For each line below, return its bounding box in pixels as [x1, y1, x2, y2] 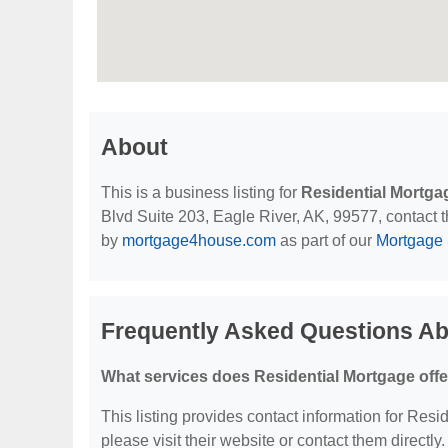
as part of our [276, 232, 376, 249]
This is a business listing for [101, 184, 301, 201]
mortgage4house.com [122, 232, 276, 249]
